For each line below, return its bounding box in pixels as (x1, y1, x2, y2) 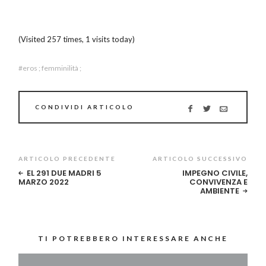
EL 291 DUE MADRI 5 (27, 167, 102, 179)
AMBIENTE (199, 185, 239, 197)
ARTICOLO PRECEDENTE (18, 155, 116, 163)
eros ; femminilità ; (23, 64, 82, 73)
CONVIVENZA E (189, 176, 248, 188)
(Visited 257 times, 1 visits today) (18, 34, 135, 45)
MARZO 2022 (18, 176, 69, 188)
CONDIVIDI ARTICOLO (35, 103, 135, 111)
